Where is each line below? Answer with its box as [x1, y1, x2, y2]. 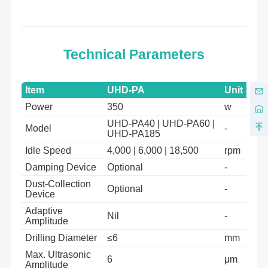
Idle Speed [25, 145, 71, 156]
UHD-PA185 [106, 129, 160, 139]
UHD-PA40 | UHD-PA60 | [106, 118, 215, 129]
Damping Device [25, 162, 96, 173]
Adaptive [25, 206, 63, 217]
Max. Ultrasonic [25, 249, 91, 260]
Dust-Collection [25, 179, 91, 190]
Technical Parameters [63, 46, 205, 62]
